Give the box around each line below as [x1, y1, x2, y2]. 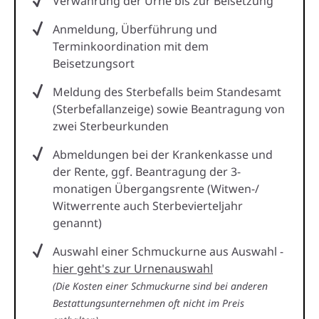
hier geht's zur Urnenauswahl [53, 260, 213, 276]
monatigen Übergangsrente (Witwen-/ [53, 180, 259, 197]
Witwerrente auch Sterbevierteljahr [53, 197, 243, 214]
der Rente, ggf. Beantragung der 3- [53, 163, 241, 179]
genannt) [53, 214, 102, 231]
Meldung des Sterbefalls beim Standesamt [53, 83, 281, 100]
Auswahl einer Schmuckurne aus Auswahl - [53, 243, 283, 259]
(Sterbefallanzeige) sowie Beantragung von [53, 100, 285, 117]
